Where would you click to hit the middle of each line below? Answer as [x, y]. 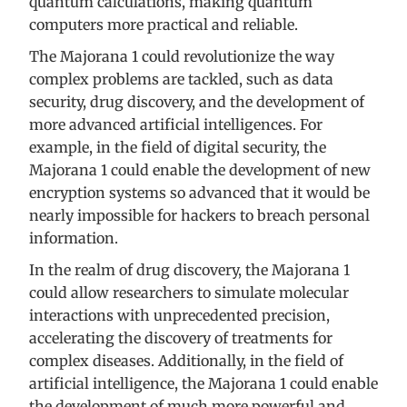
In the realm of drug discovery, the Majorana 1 [189, 270]
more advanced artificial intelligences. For [176, 125]
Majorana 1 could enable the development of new [200, 170]
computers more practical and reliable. [164, 25]
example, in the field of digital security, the [178, 148]
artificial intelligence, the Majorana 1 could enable [203, 384]
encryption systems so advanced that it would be [199, 193]
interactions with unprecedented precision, [179, 316]
